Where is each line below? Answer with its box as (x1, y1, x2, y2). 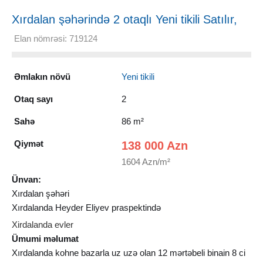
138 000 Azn (122, 139, 188, 152)
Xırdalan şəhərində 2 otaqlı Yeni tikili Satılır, (12, 12, 237, 26)
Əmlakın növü (14, 71, 70, 82)
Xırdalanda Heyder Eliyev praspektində (12, 202, 161, 213)
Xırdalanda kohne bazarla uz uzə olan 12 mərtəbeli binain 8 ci (12, 247, 245, 258)
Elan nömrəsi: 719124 (14, 33, 97, 43)
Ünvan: (12, 174, 41, 184)
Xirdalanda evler (12, 219, 73, 230)
